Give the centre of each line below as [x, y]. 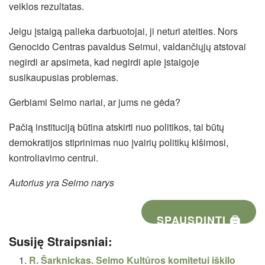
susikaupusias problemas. [64, 77]
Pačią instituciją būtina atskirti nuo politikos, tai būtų [117, 127]
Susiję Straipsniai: [61, 241]
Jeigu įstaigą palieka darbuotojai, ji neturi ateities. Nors [123, 31]
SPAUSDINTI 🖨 [199, 220]
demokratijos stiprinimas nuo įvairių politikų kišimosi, [119, 142]
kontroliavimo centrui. [54, 157]
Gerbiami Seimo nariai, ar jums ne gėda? [95, 102]
